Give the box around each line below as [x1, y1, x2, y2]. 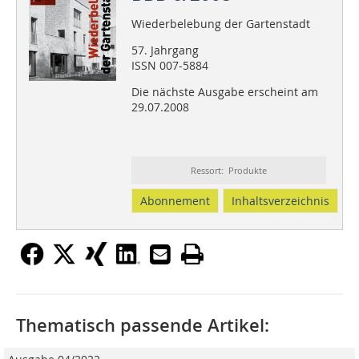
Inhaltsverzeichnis [231, 193, 329, 209]
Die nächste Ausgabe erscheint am [131, 84, 318, 100]
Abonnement [139, 193, 210, 209]
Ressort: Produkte [190, 164, 267, 177]
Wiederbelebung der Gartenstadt [131, 16, 310, 32]
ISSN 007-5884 [131, 58, 208, 74]
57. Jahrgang [131, 42, 199, 58]
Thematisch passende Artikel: [16, 313, 269, 338]
